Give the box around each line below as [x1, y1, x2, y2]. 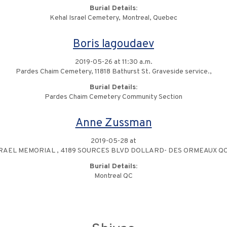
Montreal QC [94, 172, 133, 180]
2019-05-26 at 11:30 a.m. [74, 58, 153, 66]
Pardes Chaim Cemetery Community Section [45, 93, 182, 101]
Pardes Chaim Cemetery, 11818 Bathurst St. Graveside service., [15, 67, 212, 76]
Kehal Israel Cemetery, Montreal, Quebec [50, 14, 177, 22]
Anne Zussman [75, 116, 152, 131]
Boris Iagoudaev [73, 37, 154, 52]
